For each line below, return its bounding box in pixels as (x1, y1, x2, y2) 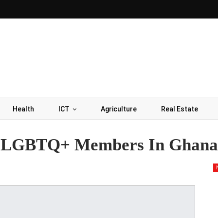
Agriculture (101, 105, 137, 113)
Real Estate (161, 105, 198, 113)
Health (13, 105, 34, 113)
